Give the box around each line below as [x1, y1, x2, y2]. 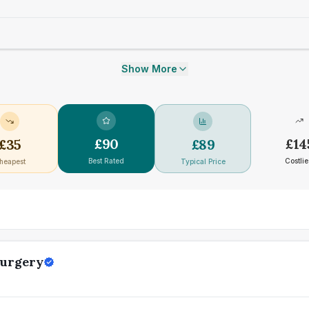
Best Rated [88, 157, 124, 165]
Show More [121, 63, 177, 74]
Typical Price [180, 157, 226, 166]
